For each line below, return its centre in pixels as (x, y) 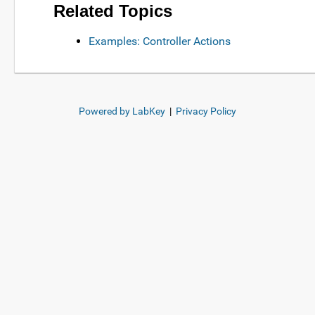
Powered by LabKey (122, 111)
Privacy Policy (206, 111)
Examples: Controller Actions (160, 41)
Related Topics (113, 11)
